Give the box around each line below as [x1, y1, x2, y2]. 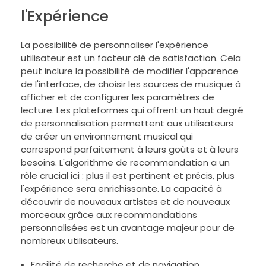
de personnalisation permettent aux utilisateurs [21, 117, 233, 130]
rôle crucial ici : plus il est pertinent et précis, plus [21, 169, 235, 182]
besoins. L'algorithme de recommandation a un [21, 156, 230, 169]
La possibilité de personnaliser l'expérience [21, 39, 208, 52]
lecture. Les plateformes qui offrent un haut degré [21, 104, 243, 117]
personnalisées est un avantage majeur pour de [21, 221, 235, 235]
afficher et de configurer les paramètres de [21, 91, 214, 104]
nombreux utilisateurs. [21, 235, 118, 248]
